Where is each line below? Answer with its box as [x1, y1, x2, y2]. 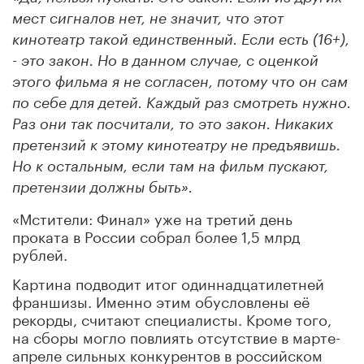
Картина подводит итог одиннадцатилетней [12, 270, 324, 293]
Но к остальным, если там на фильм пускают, [12, 158, 328, 174]
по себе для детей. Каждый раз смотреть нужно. [12, 95, 351, 110]
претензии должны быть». [12, 180, 193, 195]
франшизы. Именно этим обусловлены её [12, 288, 310, 311]
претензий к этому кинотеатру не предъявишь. [12, 137, 340, 153]
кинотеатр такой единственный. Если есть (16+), [12, 32, 349, 47]
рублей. [12, 240, 67, 264]
